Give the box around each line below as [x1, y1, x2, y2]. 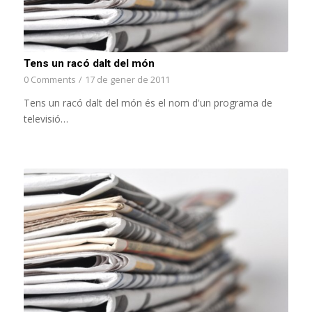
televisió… [23, 112, 68, 126]
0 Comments [23, 74, 76, 86]
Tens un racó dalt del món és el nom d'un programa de [23, 96, 272, 110]
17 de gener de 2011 [84, 74, 170, 86]
